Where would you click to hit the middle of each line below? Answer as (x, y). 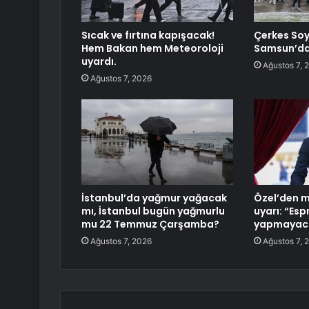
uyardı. (99, 62)
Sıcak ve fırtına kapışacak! (148, 36)
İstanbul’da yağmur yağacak (154, 198)
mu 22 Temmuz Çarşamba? (150, 225)
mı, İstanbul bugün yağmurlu (153, 211)
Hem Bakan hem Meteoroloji (152, 49)
